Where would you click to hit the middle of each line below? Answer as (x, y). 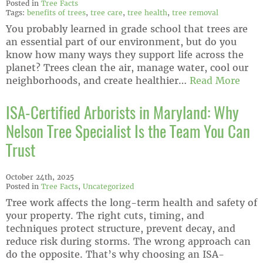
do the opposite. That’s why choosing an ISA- (115, 254)
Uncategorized (108, 186)
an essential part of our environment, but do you (121, 42)
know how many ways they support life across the (125, 55)
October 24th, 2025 (40, 177)
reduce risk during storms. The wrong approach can (128, 241)
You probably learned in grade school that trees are (127, 29)
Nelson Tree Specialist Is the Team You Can (128, 133)
